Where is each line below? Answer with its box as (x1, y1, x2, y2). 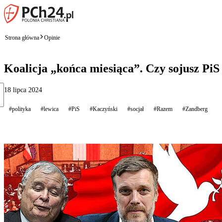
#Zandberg (182, 105, 208, 112)
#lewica (41, 105, 58, 112)
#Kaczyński (90, 105, 117, 112)
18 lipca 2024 (4, 86, 42, 94)
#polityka (9, 105, 31, 112)
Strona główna (5, 34, 39, 41)
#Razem (154, 105, 172, 112)
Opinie (44, 34, 60, 41)
